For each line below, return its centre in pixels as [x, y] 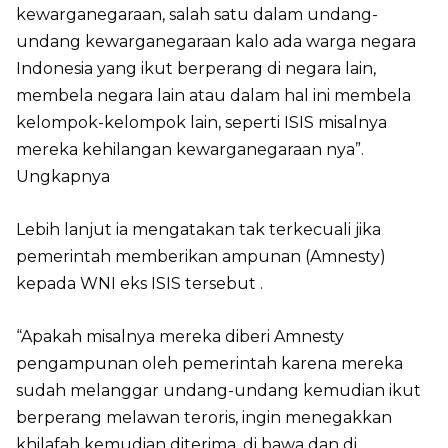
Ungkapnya [63, 177]
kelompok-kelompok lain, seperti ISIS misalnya [201, 123]
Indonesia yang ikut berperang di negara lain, [196, 69]
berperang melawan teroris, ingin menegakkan [204, 418]
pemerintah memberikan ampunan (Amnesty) [201, 257]
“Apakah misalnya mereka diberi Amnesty [180, 337]
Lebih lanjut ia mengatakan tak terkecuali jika [198, 230]
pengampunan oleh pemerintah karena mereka [209, 364]
